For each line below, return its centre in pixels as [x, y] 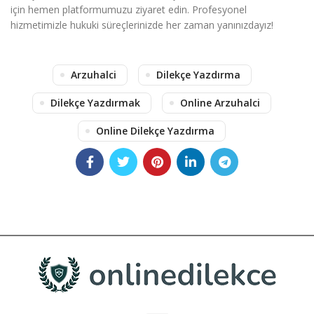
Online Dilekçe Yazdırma [155, 130]
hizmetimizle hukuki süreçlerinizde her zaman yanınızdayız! [142, 25]
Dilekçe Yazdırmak [95, 102]
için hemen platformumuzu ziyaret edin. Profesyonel [129, 9]
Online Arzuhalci [220, 102]
